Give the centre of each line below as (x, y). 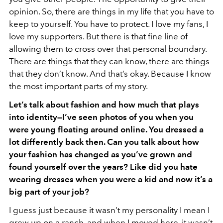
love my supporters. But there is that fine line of (98, 36)
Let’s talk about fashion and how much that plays (104, 105)
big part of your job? (49, 192)
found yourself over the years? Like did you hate (103, 167)
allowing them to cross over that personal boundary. (108, 49)
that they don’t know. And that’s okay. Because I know (110, 74)
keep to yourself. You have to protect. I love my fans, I (109, 24)
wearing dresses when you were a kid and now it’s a (111, 179)
